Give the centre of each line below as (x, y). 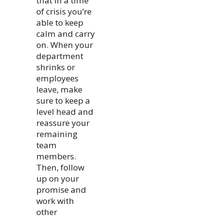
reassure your (63, 123)
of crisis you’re (64, 11)
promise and (62, 189)
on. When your (65, 45)
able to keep (60, 22)
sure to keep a (63, 100)
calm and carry (66, 33)
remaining (57, 134)
